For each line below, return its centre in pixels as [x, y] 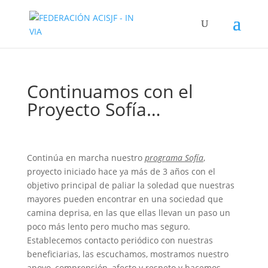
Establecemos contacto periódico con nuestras [120, 240]
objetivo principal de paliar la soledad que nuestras [130, 185]
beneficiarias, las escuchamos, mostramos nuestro [127, 254]
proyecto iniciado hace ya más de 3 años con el [121, 171]
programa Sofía [174, 158]
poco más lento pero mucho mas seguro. [108, 226]
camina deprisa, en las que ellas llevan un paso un [128, 213]
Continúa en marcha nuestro [86, 158]
